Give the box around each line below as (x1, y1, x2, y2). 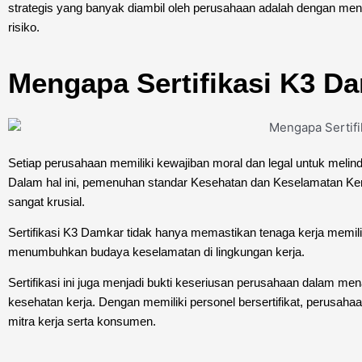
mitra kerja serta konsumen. (8, 314, 156, 328)
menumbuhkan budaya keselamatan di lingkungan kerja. (8, 244, 305, 259)
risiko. (8, 19, 40, 34)
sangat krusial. (8, 194, 85, 208)
